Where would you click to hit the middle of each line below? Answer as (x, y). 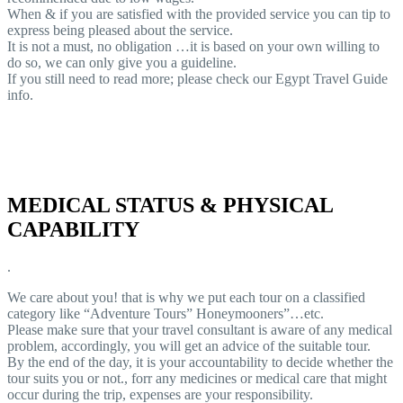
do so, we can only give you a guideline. (122, 62)
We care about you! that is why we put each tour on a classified (186, 298)
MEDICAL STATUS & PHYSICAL (170, 205)
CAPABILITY (73, 229)
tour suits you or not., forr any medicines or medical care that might (197, 379)
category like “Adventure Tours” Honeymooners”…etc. (166, 314)
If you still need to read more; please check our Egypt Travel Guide (197, 78)
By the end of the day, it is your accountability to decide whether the (200, 363)
